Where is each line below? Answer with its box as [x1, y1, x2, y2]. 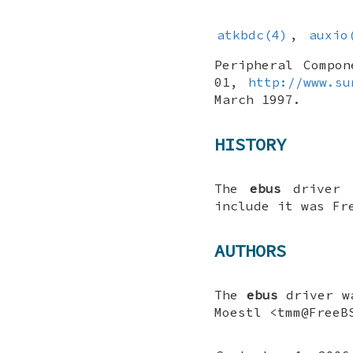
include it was [214, 198, 333, 214]
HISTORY [214, 132, 286, 155]
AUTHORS [214, 239, 286, 262]
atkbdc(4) [217, 27, 288, 43]
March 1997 [214, 91, 293, 108]
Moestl [214, 304, 262, 321]
